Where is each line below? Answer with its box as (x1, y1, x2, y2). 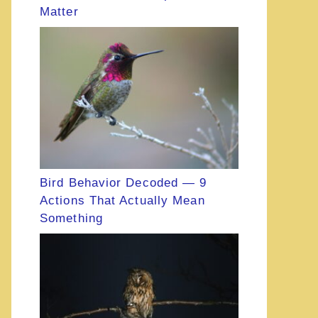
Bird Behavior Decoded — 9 (40, 176, 207, 190)
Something (40, 212, 103, 226)
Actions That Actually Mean (40, 194, 205, 208)
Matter (40, 5, 79, 19)
